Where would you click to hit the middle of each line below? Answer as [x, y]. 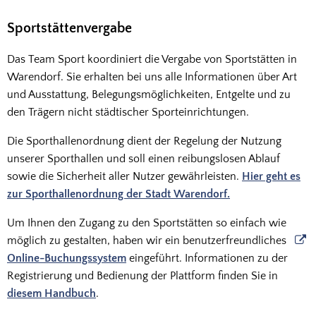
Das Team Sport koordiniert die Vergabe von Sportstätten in [152, 59]
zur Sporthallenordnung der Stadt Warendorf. [119, 194]
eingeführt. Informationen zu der [207, 258]
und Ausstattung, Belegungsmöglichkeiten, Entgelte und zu [149, 95]
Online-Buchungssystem [67, 258]
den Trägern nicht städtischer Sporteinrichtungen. [129, 112]
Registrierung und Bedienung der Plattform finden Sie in [142, 276]
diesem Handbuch [51, 293]
